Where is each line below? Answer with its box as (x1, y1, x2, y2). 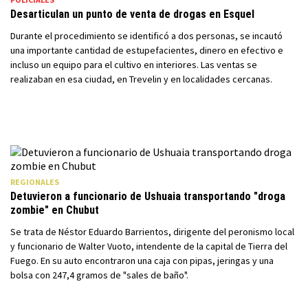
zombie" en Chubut (10, 203, 99, 217)
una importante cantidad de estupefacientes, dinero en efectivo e (10, 44, 283, 56)
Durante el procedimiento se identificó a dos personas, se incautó (10, 30, 283, 42)
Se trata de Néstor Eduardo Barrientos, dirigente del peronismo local (10, 225, 294, 238)
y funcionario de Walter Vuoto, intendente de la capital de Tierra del (10, 240, 287, 252)
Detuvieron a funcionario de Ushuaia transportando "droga (10, 190, 285, 203)
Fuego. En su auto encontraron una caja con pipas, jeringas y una (10, 254, 274, 267)
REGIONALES (10, 177, 59, 187)
